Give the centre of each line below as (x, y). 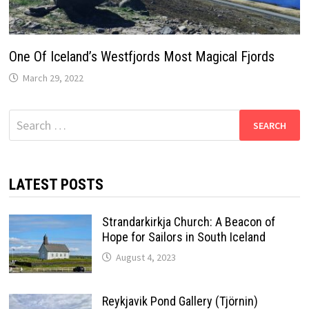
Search (25, 119)
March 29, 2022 (53, 78)
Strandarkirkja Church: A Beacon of (188, 222)
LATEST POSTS (56, 185)
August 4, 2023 (146, 258)
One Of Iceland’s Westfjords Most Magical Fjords (141, 57)
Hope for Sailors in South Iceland (183, 237)
